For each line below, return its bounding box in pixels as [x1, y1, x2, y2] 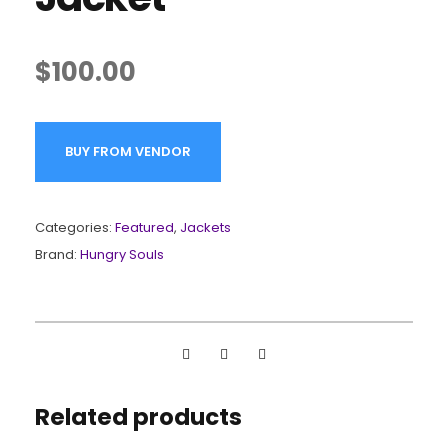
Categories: [35, 217, 115, 237]
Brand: [35, 244, 80, 264]
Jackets [180, 217, 231, 237]
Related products [35, 400, 242, 433]
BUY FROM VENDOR [65, 141, 191, 161]
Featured [115, 217, 174, 237]
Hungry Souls [80, 244, 164, 264]
